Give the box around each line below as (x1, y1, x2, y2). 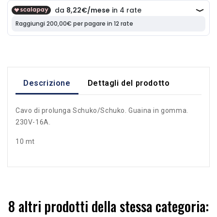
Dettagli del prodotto (87, 78, 170, 88)
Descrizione (23, 78, 71, 88)
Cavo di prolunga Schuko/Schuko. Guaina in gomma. (15, 106, 188, 114)
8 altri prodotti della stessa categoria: (8, 196, 209, 216)
